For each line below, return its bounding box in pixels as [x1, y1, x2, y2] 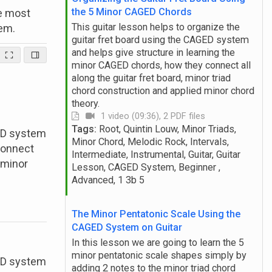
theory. [71, 98, 100, 110]
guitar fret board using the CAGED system [71, 34, 249, 46]
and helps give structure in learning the [71, 47, 235, 59]
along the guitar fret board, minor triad [71, 72, 231, 84]
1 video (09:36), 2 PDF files [100, 110, 205, 122]
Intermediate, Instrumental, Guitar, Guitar [71, 149, 240, 161]
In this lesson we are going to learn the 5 [71, 237, 244, 249]
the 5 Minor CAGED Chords [71, 6, 192, 18]
